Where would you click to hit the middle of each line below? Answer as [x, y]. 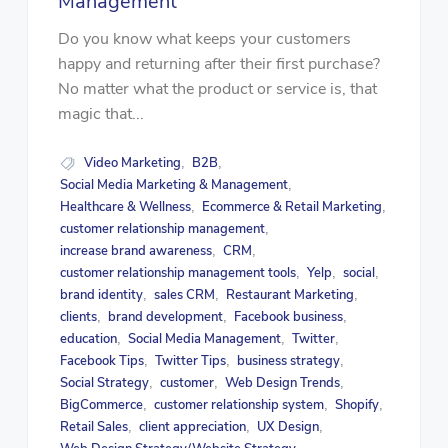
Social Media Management [205, 338]
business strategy [288, 360]
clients [79, 316]
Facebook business [288, 316]
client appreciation [193, 426]
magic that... [100, 113]
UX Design [287, 426]
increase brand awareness [136, 250]
